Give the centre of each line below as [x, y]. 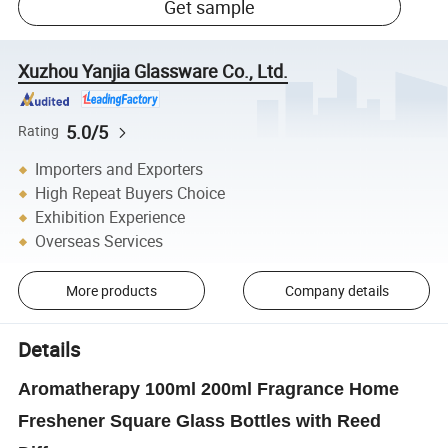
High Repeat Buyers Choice [130, 193]
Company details [336, 290]
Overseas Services [99, 241]
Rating [39, 131]
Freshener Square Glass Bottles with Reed [200, 421]
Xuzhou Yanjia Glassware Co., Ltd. [153, 70]
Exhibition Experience [110, 217]
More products [111, 290]
